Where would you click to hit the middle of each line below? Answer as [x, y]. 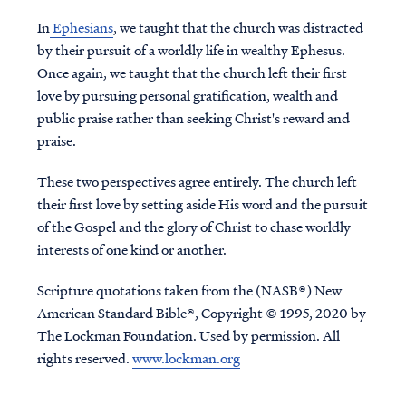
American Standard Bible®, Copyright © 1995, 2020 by [201, 313]
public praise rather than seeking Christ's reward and [193, 118]
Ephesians [81, 27]
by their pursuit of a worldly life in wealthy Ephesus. [191, 50]
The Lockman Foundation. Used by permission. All [188, 335]
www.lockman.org [186, 358]
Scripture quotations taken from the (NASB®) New [189, 290]
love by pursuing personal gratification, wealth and [187, 95]
